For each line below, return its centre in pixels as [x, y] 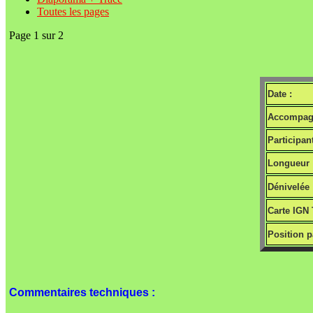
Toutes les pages [73, 12]
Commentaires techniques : [82, 293]
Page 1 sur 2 [36, 36]
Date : [280, 94]
